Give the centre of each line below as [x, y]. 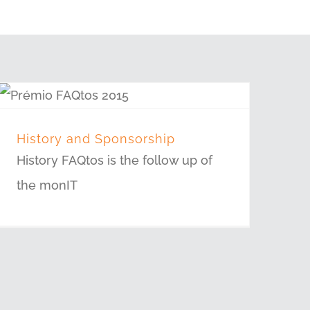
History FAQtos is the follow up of [114, 160]
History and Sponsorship [95, 139]
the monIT [47, 185]
